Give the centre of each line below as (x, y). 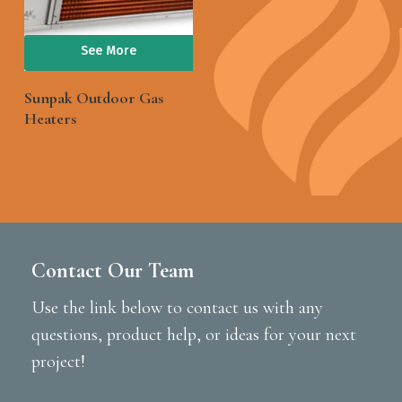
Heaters (50, 118)
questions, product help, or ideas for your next (193, 334)
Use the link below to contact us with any (177, 307)
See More (109, 50)
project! (58, 361)
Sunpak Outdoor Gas (93, 97)
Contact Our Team (112, 270)
